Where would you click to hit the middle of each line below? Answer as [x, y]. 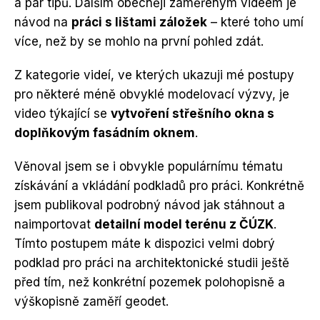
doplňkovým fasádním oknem [105, 132]
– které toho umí [255, 22]
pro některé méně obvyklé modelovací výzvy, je [152, 94]
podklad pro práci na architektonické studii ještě [152, 262]
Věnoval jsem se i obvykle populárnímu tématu [149, 166]
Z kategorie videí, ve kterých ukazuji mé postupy [154, 75]
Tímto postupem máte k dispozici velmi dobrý [145, 243]
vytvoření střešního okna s [192, 113]
